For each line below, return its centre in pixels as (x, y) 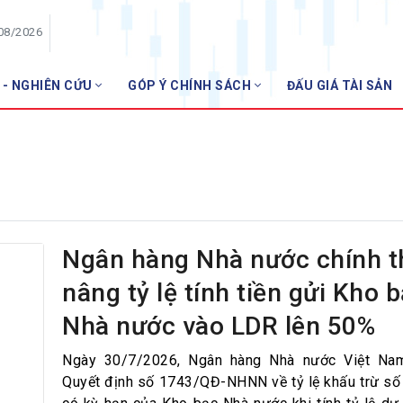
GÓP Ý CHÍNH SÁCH (191, 86)
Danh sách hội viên (284, 149)
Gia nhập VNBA (273, 178)
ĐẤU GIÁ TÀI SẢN (339, 86)
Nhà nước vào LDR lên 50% (219, 327)
